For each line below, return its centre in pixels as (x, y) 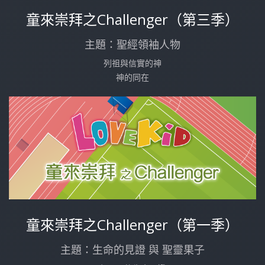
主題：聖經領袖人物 (132, 44)
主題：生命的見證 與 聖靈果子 (132, 250)
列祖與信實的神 (132, 63)
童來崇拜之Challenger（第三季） (132, 19)
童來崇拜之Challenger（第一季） (132, 225)
